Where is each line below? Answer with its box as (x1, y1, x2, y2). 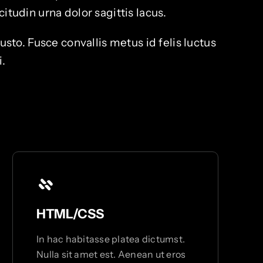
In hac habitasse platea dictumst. (36, 233, 185, 245)
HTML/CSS (36, 206, 104, 222)
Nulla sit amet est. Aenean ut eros (36, 248, 186, 261)
